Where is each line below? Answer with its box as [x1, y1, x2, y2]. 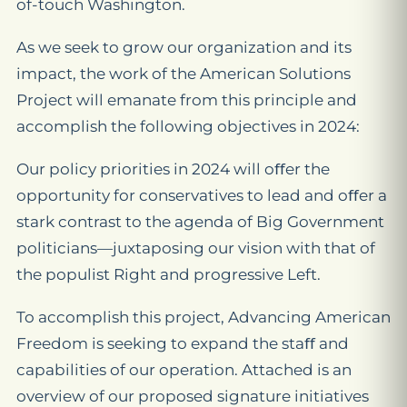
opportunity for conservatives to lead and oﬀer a [16, 186, 387, 204]
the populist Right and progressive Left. [16, 265, 321, 283]
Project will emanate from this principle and [16, 91, 357, 109]
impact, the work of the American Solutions [16, 65, 351, 83]
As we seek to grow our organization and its [16, 38, 352, 56]
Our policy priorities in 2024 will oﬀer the [16, 160, 330, 178]
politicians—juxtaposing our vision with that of [16, 239, 375, 257]
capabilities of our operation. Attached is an [16, 361, 352, 379]
